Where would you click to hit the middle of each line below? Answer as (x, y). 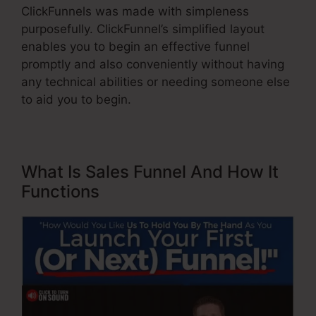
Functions (60, 192)
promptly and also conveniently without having (153, 65)
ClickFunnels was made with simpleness (135, 12)
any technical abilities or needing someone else (156, 82)
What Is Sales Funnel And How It (150, 172)
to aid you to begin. (76, 100)
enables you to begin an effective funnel (135, 47)
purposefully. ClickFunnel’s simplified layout (143, 29)
